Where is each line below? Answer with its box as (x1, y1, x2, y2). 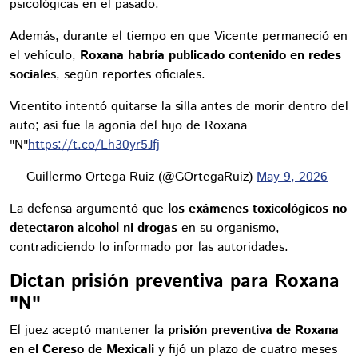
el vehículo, (10, 46, 80, 65)
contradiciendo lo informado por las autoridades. (10, 237, 288, 257)
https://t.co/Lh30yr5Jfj (28, 135, 160, 154)
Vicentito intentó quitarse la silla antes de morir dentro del (10, 97, 348, 116)
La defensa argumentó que (10, 199, 168, 218)
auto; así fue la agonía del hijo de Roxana (10, 116, 247, 135)
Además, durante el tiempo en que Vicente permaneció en (10, 26, 348, 46)
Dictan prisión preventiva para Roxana (10, 267, 340, 295)
